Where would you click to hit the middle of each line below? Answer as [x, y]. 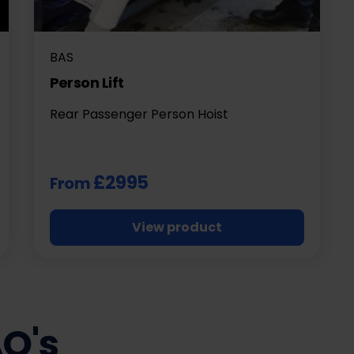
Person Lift [87, 82]
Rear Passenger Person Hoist [139, 114]
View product [177, 227]
